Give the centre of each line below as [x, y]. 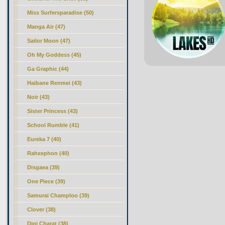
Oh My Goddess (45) [54, 55]
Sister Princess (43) [53, 111]
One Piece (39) [46, 181]
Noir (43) [39, 97]
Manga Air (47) [46, 27]
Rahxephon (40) [48, 153]
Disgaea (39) [44, 167]
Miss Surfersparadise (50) [61, 13]
